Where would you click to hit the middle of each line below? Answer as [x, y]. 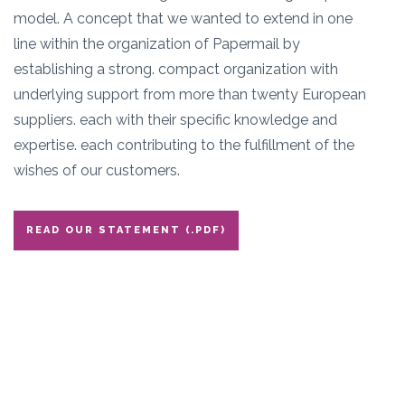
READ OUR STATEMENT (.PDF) [126, 231]
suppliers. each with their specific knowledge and [175, 120]
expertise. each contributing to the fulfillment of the [184, 146]
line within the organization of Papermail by [157, 44]
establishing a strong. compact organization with [176, 70]
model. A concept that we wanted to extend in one [183, 19]
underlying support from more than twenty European [190, 95]
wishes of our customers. [97, 171]
